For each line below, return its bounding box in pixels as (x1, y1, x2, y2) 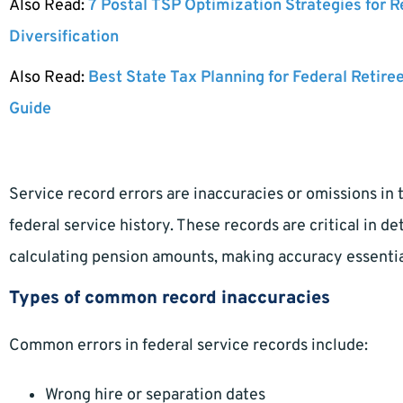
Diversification (9, 27, 119, 49)
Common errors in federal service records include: (9, 336, 368, 357)
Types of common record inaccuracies (9, 287, 330, 311)
